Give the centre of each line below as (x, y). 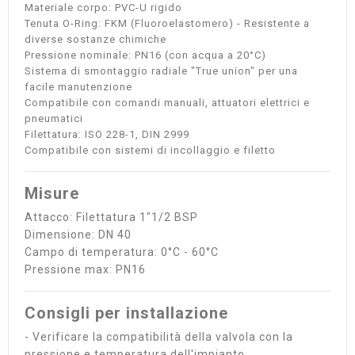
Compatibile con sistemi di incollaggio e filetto (150, 150)
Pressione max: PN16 (85, 269)
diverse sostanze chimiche (95, 39)
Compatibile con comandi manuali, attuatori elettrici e (167, 103)
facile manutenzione (78, 87)
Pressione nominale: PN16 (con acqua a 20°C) (145, 55)
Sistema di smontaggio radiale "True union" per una (161, 71)
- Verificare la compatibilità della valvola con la (159, 337)
